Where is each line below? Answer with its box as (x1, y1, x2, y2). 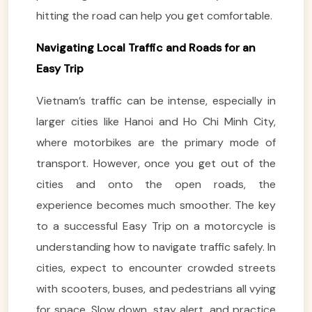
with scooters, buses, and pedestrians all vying (36, 281, 276, 296)
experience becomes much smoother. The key (36, 197, 276, 212)
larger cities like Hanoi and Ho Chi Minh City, (36, 114, 276, 129)
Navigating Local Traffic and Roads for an (36, 40, 256, 55)
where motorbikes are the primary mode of (36, 134, 276, 150)
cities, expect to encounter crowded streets (36, 260, 276, 275)
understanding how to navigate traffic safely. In (36, 239, 276, 254)
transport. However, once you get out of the (36, 155, 276, 171)
